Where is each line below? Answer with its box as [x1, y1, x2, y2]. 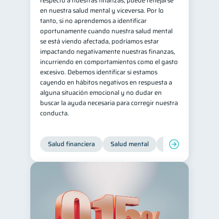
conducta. [40, 108, 70, 118]
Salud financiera [48, 139, 95, 149]
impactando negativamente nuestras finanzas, [40, 46, 175, 57]
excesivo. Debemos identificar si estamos [40, 67, 157, 77]
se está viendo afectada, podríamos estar [40, 36, 159, 46]
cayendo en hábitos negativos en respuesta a [40, 77, 172, 88]
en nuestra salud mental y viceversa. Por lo [40, 5, 164, 16]
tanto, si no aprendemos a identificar [40, 16, 147, 26]
